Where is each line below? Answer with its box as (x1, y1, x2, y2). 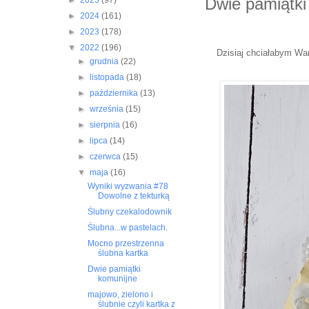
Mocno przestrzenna (88, 239, 165, 249)
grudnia (89, 57, 121, 67)
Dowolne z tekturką (98, 191, 170, 201)
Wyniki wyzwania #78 (88, 181, 169, 192)
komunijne (98, 274, 138, 284)
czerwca (89, 152, 123, 162)
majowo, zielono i (88, 290, 154, 300)
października (89, 88, 140, 99)
